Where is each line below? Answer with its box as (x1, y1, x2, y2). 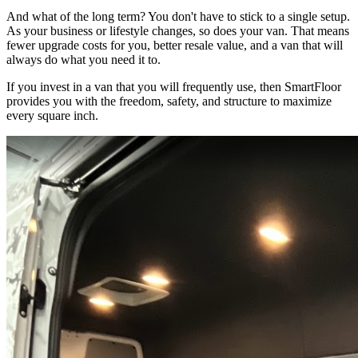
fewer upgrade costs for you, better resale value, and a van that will (6, 38, 343, 53)
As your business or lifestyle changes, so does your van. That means (6, 24, 349, 38)
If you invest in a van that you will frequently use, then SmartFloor (6, 80, 341, 94)
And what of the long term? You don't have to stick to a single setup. (6, 10, 350, 24)
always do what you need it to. (6, 53, 161, 67)
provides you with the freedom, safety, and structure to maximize (6, 94, 332, 109)
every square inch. (6, 109, 98, 123)
